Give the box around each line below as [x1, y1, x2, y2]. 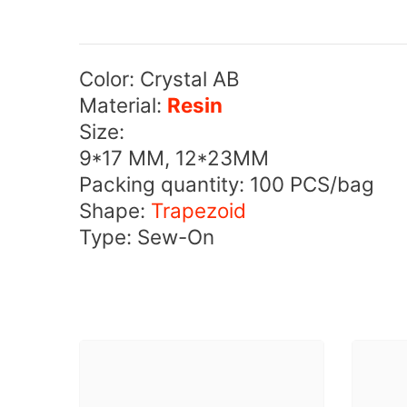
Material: [79, 93, 167, 118]
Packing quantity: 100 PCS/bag [79, 172, 374, 197]
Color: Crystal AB [79, 66, 240, 92]
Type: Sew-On [79, 224, 214, 250]
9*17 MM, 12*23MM [79, 145, 269, 171]
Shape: [79, 198, 145, 223]
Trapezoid [145, 198, 246, 223]
